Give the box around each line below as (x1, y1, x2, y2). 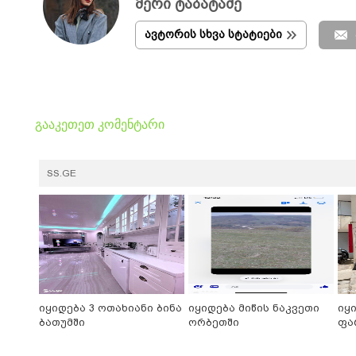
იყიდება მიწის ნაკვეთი (188, 302, 319, 315)
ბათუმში (39, 316, 85, 329)
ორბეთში (188, 316, 239, 329)
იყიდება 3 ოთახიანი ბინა (39, 302, 182, 315)
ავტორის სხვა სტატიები (145, 28, 282, 41)
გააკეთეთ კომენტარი (35, 118, 164, 132)
